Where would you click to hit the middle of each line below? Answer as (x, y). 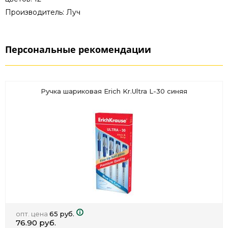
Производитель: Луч (43, 12)
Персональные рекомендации (78, 49)
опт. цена (33, 213)
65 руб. (62, 213)
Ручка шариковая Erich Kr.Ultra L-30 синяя (114, 91)
